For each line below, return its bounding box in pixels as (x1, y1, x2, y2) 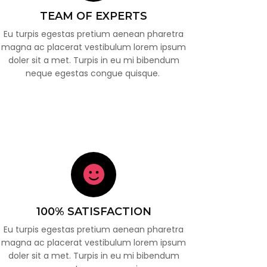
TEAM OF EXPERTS (40, 10, 148, 23)
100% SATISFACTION (36, 204, 151, 218)
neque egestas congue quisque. (25, 67, 162, 80)
